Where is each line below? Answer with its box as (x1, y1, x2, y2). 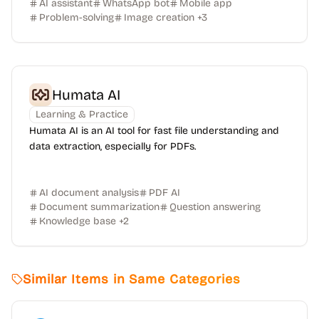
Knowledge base (39, 215, 116, 227)
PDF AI (149, 187, 180, 199)
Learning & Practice (36, 108, 128, 120)
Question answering (169, 201, 261, 213)
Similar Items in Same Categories (23, 271, 241, 287)
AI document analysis (39, 187, 139, 199)
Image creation (124, 11, 194, 23)
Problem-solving (39, 11, 114, 23)
